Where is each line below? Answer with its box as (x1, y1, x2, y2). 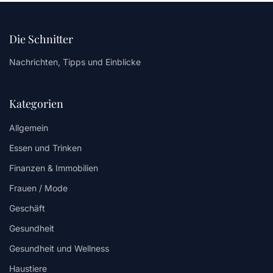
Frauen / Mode (9, 183, 68, 194)
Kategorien (9, 96, 63, 112)
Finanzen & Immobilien (9, 163, 98, 174)
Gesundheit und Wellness (9, 243, 109, 254)
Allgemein (9, 122, 48, 133)
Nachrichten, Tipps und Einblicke (9, 57, 141, 68)
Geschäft (9, 203, 45, 214)
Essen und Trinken (9, 143, 82, 154)
